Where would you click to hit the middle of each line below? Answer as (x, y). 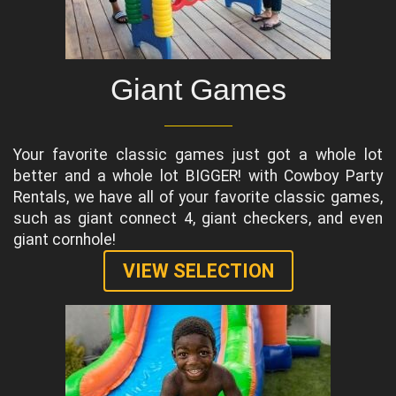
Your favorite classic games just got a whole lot (198, 155)
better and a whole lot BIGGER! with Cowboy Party (198, 176)
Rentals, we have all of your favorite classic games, (198, 198)
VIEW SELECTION (198, 271)
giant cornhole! (65, 240)
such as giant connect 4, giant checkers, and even (198, 219)
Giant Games (198, 90)
